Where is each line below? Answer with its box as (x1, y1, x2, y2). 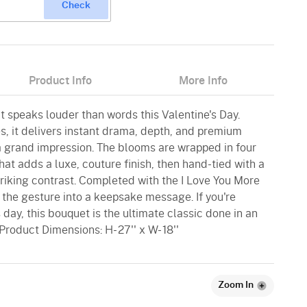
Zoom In (218, 280, 254, 290)
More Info (178, 75, 228, 86)
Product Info (29, 75, 92, 86)
